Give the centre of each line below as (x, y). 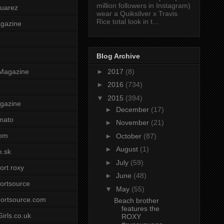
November (133, 123)
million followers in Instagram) (143, 6)
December (133, 109)
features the (140, 208)
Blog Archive (118, 56)
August (128, 149)
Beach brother (136, 200)
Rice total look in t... (127, 22)
